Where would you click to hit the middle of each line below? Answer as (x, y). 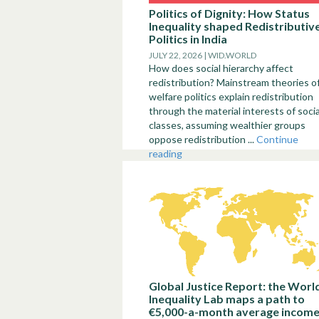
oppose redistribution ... (203, 139)
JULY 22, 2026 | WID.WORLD (203, 55)
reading (166, 153)
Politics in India (188, 39)
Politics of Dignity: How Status (229, 13)
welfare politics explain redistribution (231, 96)
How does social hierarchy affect (221, 68)
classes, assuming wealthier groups (227, 125)
